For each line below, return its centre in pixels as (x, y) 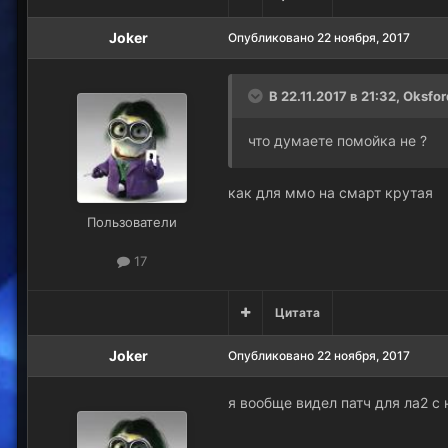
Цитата (297, 312)
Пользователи (132, 221)
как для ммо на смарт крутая (332, 192)
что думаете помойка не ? (339, 140)
